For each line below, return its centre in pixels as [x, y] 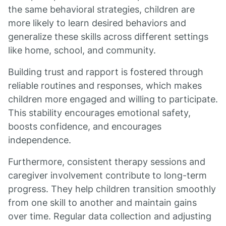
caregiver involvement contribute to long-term [107, 175]
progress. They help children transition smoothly [112, 189]
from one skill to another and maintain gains [102, 203]
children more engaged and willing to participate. [113, 99]
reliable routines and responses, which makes [105, 86]
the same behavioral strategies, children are [101, 9]
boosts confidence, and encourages [85, 126]
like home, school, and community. [82, 50]
